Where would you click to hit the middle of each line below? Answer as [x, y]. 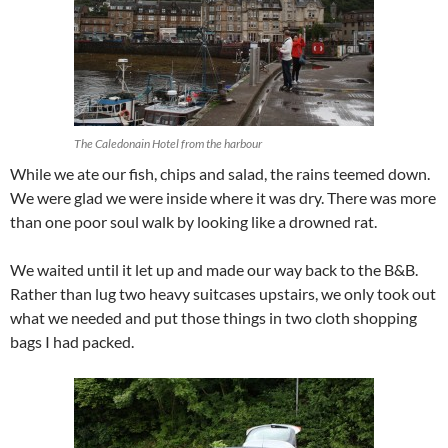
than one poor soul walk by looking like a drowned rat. [193, 222]
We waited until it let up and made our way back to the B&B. [214, 270]
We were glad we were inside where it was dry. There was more [223, 198]
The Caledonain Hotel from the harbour [168, 144]
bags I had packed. [72, 342]
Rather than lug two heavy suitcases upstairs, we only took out [223, 294]
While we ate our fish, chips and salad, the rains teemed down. [220, 174]
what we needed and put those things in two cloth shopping [213, 318]
